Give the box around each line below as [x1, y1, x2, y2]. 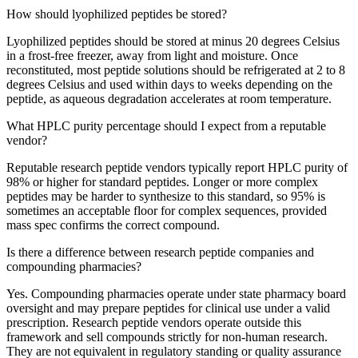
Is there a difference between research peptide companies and [6, 245, 314, 259]
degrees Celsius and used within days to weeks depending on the [6, 77, 332, 91]
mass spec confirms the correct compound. [6, 217, 220, 232]
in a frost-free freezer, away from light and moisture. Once [6, 48, 298, 62]
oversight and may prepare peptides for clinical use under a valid [6, 300, 330, 315]
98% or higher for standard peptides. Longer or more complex [6, 174, 318, 189]
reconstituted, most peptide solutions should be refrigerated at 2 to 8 [6, 62, 345, 77]
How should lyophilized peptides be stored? [6, 6, 227, 21]
